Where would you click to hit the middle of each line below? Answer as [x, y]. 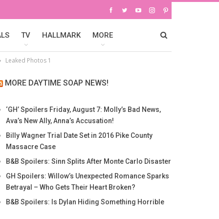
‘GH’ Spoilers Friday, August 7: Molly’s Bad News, [83, 109]
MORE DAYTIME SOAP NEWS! [56, 83]
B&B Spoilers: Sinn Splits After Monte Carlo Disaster [88, 161]
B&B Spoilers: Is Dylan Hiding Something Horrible [85, 202]
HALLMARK [61, 35]
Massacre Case [31, 147]
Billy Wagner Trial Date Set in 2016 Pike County [79, 135]
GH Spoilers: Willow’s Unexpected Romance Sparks [87, 176]
